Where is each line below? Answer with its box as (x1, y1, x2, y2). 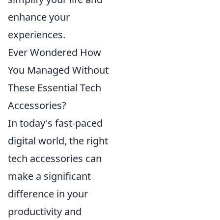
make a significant (8, 169, 91, 183)
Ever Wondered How (8, 46, 101, 59)
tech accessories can (8, 152, 102, 165)
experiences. (8, 28, 65, 42)
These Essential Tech (8, 81, 101, 95)
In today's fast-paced (8, 116, 103, 130)
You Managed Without (8, 63, 109, 77)
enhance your (8, 10, 70, 24)
